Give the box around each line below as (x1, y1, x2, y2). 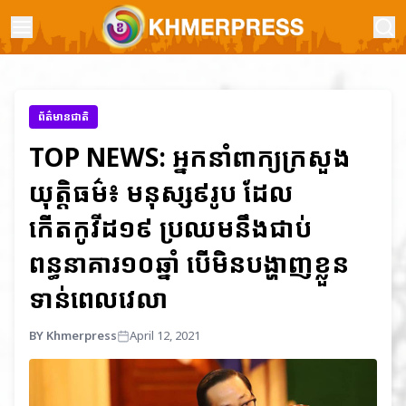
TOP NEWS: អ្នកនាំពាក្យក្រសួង (29, 140, 351, 174)
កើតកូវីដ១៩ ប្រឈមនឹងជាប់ (29, 210, 312, 245)
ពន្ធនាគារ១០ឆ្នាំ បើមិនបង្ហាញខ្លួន (29, 246, 349, 280)
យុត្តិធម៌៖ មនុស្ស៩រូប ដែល (29, 175, 294, 209)
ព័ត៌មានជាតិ (38, 109, 89, 124)
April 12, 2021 (130, 327, 200, 343)
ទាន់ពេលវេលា (29, 281, 168, 315)
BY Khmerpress (29, 327, 117, 343)
